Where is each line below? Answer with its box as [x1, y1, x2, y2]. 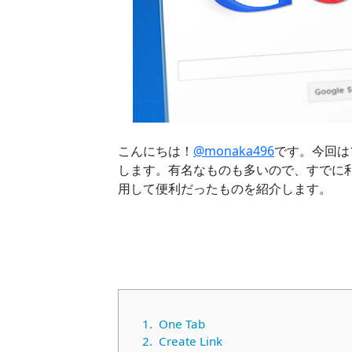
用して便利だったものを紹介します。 [118, 180, 332, 198]
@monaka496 [193, 142, 274, 160]
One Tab [158, 316, 205, 332]
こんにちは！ [118, 142, 193, 160]
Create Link [158, 333, 222, 350]
